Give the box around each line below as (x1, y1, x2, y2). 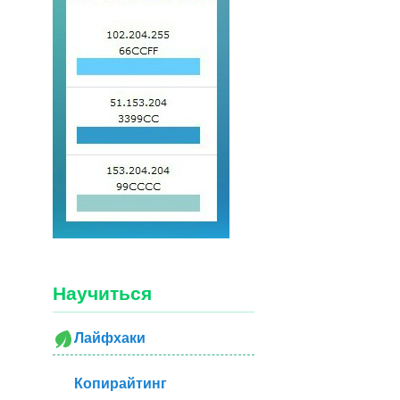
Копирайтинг (74, 375, 168, 391)
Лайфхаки (74, 329, 146, 346)
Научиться (53, 283, 153, 304)
